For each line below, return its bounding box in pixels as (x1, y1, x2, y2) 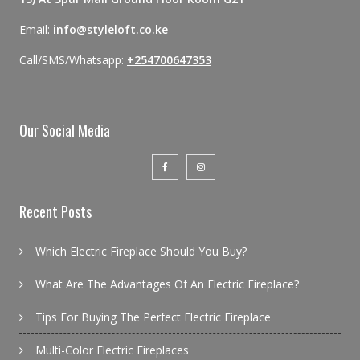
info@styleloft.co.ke (52, 22, 168, 38)
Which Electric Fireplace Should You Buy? (35, 243, 247, 260)
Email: (18, 22, 53, 38)
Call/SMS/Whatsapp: (18, 52, 127, 68)
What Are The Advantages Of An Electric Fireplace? (35, 276, 299, 292)
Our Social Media (18, 120, 110, 141)
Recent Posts (18, 201, 92, 223)
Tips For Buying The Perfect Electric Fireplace (35, 309, 271, 325)
